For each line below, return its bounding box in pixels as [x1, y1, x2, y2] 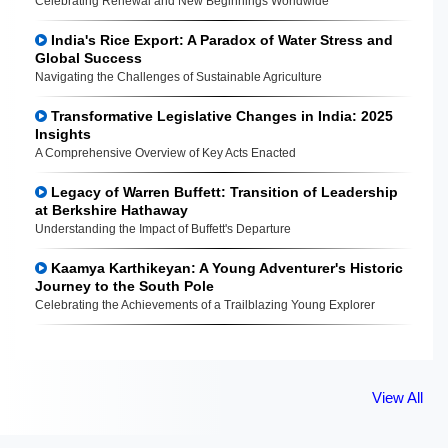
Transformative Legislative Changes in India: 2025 [47, 107, 393, 124]
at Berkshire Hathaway [35, 201, 188, 218]
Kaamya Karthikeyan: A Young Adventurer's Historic [47, 259, 403, 276]
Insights [35, 125, 91, 142]
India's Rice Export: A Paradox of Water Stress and [47, 31, 393, 48]
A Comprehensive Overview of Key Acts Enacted [35, 145, 296, 160]
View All [372, 388, 423, 406]
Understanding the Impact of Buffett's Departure [35, 221, 291, 236]
